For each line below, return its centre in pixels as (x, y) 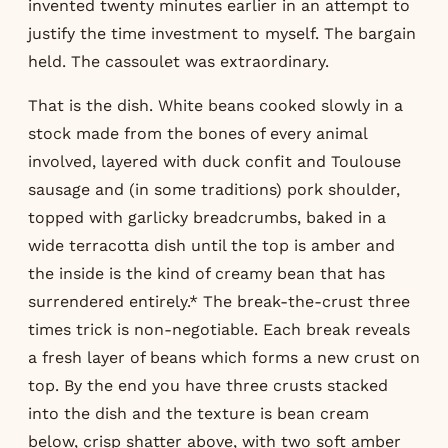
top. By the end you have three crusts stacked (208, 385)
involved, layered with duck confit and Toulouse (214, 161)
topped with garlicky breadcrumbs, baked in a (207, 217)
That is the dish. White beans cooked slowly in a (215, 105)
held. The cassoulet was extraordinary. (178, 61)
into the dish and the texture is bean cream (198, 413)
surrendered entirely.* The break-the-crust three (219, 301)
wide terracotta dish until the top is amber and (211, 245)
